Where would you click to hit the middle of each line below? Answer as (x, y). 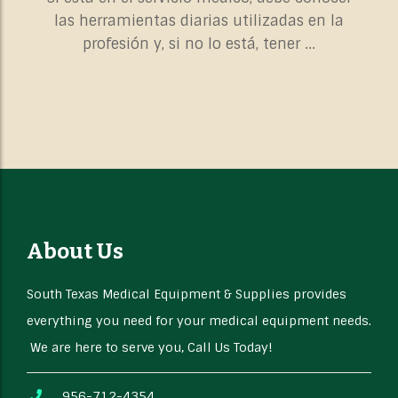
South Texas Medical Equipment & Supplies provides (187, 295)
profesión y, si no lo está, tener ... (199, 44)
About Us (75, 252)
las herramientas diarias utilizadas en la (199, 21)
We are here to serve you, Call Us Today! (150, 348)
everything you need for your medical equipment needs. (199, 321)
